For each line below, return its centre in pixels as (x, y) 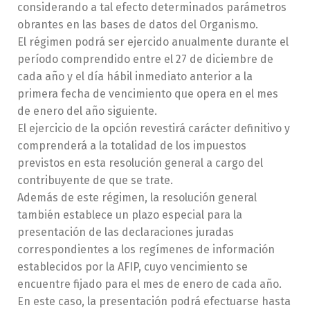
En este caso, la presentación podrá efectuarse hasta (154, 301)
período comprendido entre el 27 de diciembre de (145, 59)
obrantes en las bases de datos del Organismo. (140, 25)
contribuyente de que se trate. (98, 180)
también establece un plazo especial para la (130, 215)
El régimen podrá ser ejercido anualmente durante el (153, 42)
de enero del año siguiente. (90, 111)
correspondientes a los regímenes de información (146, 249)
